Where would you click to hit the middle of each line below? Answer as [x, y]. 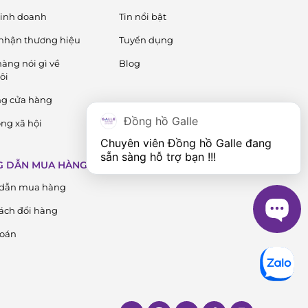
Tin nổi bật [142, 16]
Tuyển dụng [146, 40]
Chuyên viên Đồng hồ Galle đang [186, 143]
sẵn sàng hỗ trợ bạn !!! [158, 157]
